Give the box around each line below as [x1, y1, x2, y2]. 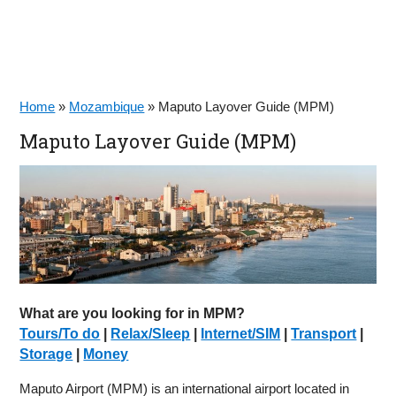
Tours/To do [19, 326, 101, 342]
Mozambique [69, 99, 145, 114]
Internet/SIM [201, 326, 281, 342]
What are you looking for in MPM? [19, 306, 246, 322]
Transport [291, 326, 357, 342]
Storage [19, 346, 73, 362]
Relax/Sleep [110, 326, 191, 342]
